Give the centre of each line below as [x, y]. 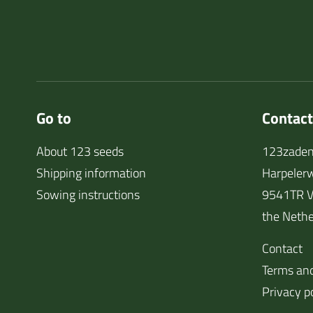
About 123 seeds [80, 151]
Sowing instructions [88, 195]
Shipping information [91, 173]
